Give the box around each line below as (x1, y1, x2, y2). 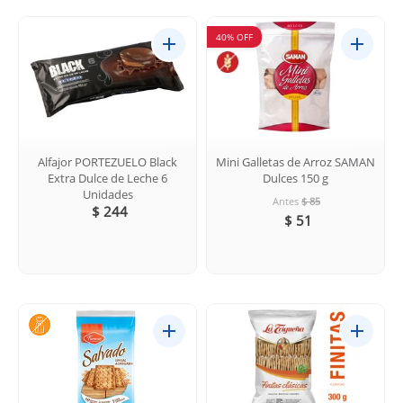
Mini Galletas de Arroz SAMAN (216, 153, 375, 170)
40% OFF (216, 31, 253, 44)
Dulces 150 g (263, 169, 328, 186)
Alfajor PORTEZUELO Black (38, 153, 177, 170)
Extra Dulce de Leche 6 (48, 169, 167, 186)
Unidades (82, 185, 133, 202)
